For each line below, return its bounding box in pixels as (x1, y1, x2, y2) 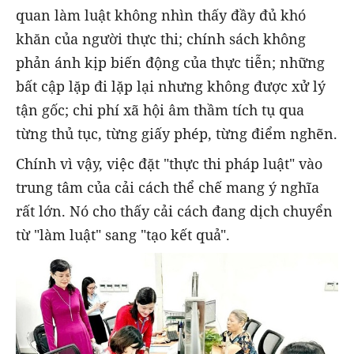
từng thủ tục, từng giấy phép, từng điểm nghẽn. (16, 123, 337, 143)
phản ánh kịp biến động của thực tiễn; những (16, 52, 325, 72)
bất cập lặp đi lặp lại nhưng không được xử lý (16, 76, 326, 96)
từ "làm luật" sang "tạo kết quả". (16, 224, 230, 244)
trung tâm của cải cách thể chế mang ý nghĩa (16, 177, 319, 197)
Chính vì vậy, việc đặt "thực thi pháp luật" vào (16, 153, 322, 173)
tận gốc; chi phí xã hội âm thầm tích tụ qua (16, 100, 304, 119)
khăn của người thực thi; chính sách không (16, 28, 306, 48)
